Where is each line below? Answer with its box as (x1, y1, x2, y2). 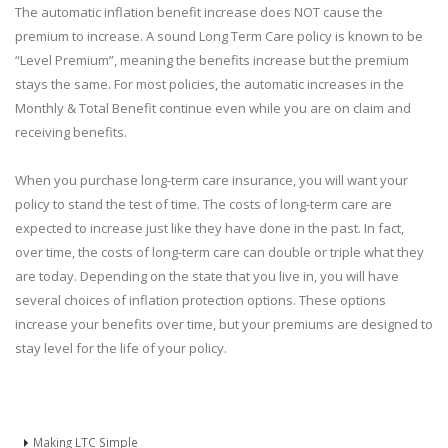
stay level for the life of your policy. (15, 339, 227, 357)
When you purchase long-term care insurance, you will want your (15, 171, 408, 189)
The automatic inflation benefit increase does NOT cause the (15, 3, 383, 21)
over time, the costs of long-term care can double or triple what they (15, 243, 424, 261)
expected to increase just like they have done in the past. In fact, (15, 219, 404, 237)
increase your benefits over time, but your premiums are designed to (15, 315, 433, 333)
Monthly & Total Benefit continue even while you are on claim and (15, 99, 411, 117)
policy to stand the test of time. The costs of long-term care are (15, 195, 392, 213)
